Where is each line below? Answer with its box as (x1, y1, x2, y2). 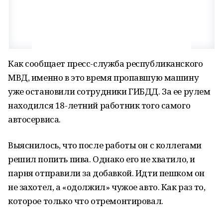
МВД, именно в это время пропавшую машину (8, 72, 199, 83)
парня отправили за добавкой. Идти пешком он (8, 167, 205, 179)
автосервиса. (8, 113, 61, 125)
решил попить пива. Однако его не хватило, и (8, 153, 195, 165)
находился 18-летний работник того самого (8, 100, 191, 111)
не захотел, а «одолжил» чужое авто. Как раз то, (8, 181, 206, 193)
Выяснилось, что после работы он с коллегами (8, 139, 202, 151)
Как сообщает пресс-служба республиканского (8, 58, 203, 69)
